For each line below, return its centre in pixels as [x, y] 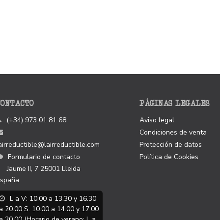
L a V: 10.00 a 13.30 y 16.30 [53, 199]
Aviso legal [157, 120]
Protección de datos [171, 145]
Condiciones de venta [173, 132]
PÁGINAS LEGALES [175, 103]
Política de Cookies [169, 157]
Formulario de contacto [44, 157]
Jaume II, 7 [22, 169]
